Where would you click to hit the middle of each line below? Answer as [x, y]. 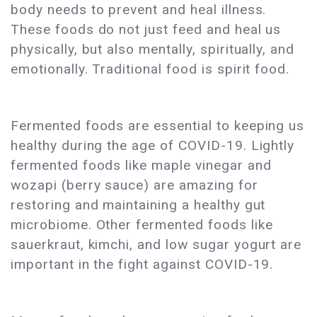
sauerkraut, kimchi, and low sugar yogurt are [156, 245]
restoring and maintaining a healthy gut [138, 205]
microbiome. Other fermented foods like [142, 225]
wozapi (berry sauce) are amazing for [134, 185]
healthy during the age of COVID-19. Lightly [153, 146]
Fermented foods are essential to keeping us [158, 126]
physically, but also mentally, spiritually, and [153, 50]
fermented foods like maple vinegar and [141, 166]
